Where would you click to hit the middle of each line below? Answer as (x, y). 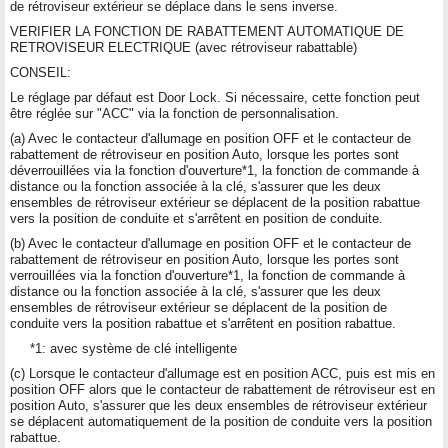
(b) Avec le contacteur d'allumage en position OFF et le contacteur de (210, 243)
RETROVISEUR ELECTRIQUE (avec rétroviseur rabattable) (183, 47)
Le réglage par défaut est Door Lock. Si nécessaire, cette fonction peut (215, 97)
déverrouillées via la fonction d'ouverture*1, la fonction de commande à (214, 170)
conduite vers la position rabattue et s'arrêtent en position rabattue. (203, 323)
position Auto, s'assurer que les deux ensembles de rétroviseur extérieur (218, 405)
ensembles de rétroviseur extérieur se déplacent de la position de (198, 307)
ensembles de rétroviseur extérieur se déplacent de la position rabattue (215, 202)
